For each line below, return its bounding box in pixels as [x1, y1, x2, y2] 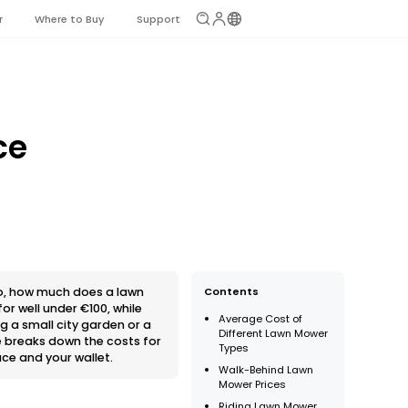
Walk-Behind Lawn [219, 362, 314, 377]
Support [136, 11, 180, 26]
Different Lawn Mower [219, 325, 329, 341]
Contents [204, 283, 260, 299]
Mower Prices [219, 376, 287, 392]
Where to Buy [34, 11, 105, 26]
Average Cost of [219, 311, 303, 326]
